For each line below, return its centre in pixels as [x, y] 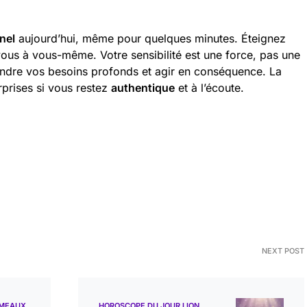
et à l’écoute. [209, 88]
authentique [143, 88]
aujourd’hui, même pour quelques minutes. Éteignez [150, 38]
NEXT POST [283, 251]
